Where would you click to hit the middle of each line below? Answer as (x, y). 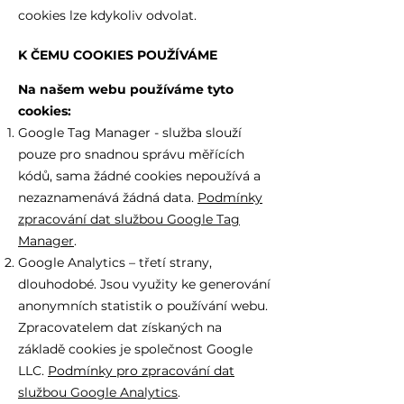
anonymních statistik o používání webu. (143, 306)
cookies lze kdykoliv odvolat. (107, 15)
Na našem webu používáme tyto (126, 89)
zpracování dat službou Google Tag (129, 219)
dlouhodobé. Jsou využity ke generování (144, 284)
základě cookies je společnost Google (135, 349)
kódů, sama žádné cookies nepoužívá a (139, 176)
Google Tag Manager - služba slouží (130, 133)
